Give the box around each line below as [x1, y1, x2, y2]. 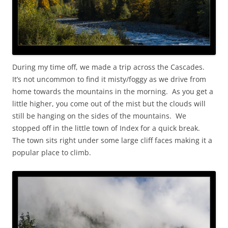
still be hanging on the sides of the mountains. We [12, 110, 186, 121]
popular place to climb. [12, 147, 91, 157]
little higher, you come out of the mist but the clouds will [12, 98, 206, 108]
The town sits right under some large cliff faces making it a [12, 135, 212, 145]
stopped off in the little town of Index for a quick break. [12, 123, 202, 133]
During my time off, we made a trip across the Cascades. [12, 62, 207, 72]
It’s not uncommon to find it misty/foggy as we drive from [12, 74, 206, 84]
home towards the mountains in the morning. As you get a [12, 86, 213, 96]
